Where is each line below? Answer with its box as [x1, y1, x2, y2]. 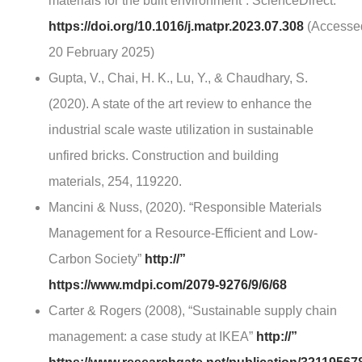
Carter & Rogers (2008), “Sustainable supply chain [48, 304, 337, 318]
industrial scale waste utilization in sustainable [48, 123, 314, 137]
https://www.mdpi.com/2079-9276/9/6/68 [48, 278, 287, 293]
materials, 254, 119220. [48, 175, 182, 189]
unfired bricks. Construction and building [48, 149, 279, 163]
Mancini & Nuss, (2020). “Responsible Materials [48, 200, 322, 215]
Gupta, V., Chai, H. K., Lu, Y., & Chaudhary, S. [48, 71, 308, 86]
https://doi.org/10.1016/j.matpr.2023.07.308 [48, 19, 304, 34]
